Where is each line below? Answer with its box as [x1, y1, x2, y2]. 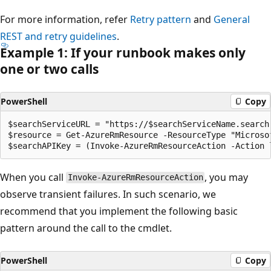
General [214, 12, 250, 26]
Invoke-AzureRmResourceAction [67, 172, 203, 183]
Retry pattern [130, 12, 191, 26]
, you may [204, 170, 249, 184]
